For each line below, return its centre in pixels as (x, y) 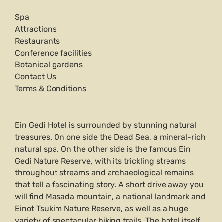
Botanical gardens (49, 65)
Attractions (36, 29)
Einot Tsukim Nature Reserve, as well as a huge (102, 209)
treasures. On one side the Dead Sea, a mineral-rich (110, 137)
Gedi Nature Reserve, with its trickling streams (100, 161)
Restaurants (37, 41)
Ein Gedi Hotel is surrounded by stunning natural (106, 125)
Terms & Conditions (51, 89)
